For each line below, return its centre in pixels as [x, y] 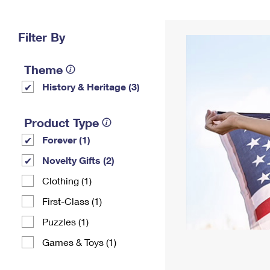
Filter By [42, 37]
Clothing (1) [67, 181]
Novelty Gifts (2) [78, 160]
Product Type [61, 122]
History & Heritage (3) [91, 86]
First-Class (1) [72, 201]
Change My [197, 16]
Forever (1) [66, 140]
